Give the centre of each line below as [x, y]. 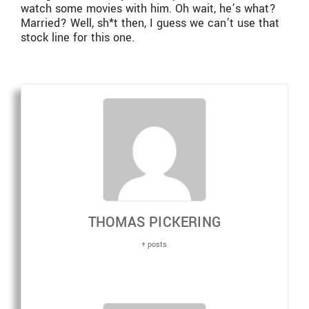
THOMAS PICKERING [154, 222]
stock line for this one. [78, 38]
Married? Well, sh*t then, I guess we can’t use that [150, 23]
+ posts [154, 244]
